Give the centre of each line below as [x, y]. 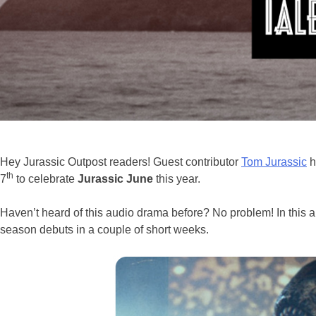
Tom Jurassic [274, 162]
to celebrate [45, 178]
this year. [177, 178]
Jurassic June [115, 178]
